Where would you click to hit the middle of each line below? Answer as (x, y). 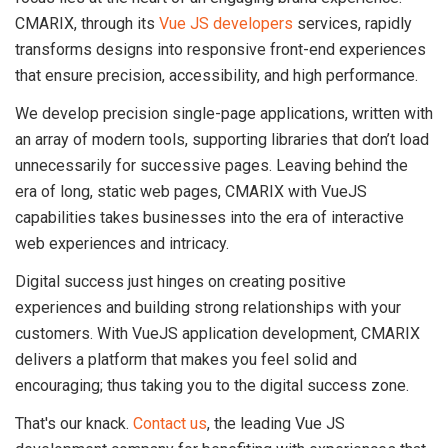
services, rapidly (352, 23)
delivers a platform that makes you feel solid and (186, 359)
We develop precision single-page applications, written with (224, 113)
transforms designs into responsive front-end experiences (220, 49)
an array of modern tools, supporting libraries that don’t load (222, 139)
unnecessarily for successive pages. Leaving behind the (211, 165)
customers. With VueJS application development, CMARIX (217, 333)
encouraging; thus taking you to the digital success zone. (212, 385)
